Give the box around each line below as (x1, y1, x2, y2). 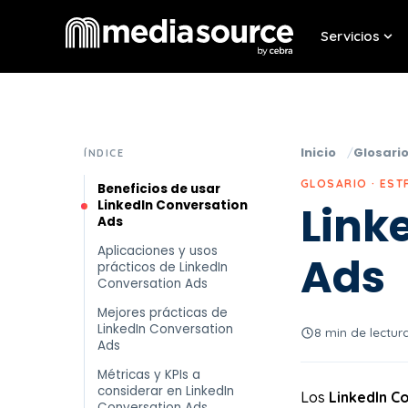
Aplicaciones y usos (97, 242, 218, 260)
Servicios (321, 27, 381, 45)
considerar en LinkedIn (97, 382, 234, 400)
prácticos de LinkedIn (97, 259, 228, 276)
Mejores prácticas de (97, 304, 228, 321)
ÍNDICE (84, 147, 125, 159)
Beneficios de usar (97, 180, 220, 198)
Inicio (301, 144, 336, 161)
